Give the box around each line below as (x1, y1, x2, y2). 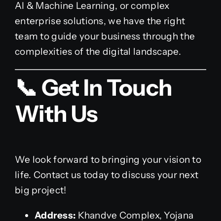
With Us (14, 100, 98, 128)
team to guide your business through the (14, 30, 195, 42)
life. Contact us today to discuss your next (14, 169, 199, 181)
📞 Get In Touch (14, 74, 172, 102)
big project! (14, 184, 67, 196)
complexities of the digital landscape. (14, 45, 181, 57)
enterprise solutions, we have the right (14, 15, 185, 27)
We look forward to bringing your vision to (14, 153, 201, 165)
